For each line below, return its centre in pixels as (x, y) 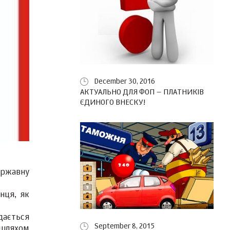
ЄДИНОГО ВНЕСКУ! (113, 103)
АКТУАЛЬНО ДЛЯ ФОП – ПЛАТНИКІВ (142, 92)
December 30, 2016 (125, 82)
